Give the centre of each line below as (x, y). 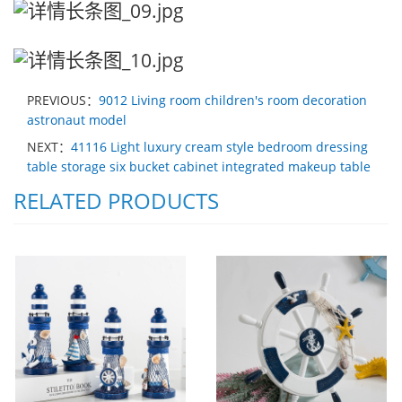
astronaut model (77, 120)
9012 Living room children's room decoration (233, 100)
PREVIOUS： (63, 100)
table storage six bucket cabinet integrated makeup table (199, 166)
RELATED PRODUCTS (116, 201)
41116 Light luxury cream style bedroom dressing (219, 147)
